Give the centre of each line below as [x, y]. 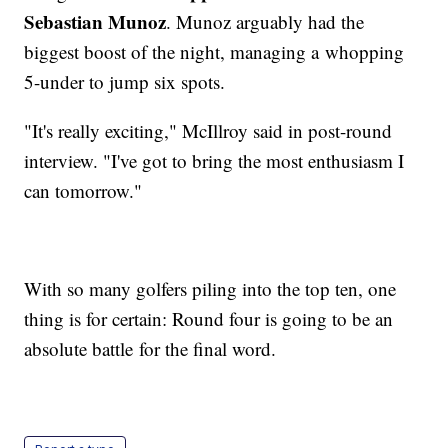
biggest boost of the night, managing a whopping [214, 52]
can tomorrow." [86, 191]
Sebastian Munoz [95, 22]
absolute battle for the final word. [153, 349]
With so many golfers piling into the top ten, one [210, 289]
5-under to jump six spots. [128, 82]
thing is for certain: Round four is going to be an [209, 319]
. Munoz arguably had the [265, 22]
